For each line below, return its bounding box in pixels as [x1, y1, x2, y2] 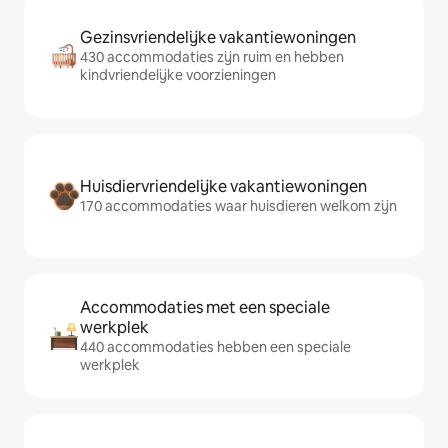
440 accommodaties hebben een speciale [80, 338, 351, 356]
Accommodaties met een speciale [80, 297, 330, 318]
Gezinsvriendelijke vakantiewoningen [80, 27, 356, 48]
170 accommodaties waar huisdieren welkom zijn [80, 197, 397, 215]
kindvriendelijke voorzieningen [80, 66, 276, 84]
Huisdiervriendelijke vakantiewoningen [80, 176, 367, 197]
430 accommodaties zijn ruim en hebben [80, 48, 344, 66]
